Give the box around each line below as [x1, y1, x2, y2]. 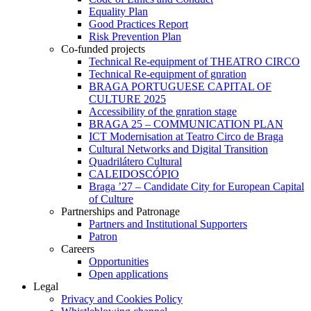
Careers [61, 243, 94, 255]
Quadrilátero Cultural [89, 155, 182, 167]
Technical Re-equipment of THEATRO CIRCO [89, 56, 300, 67]
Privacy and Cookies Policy [61, 293, 183, 305]
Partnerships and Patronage [61, 205, 180, 217]
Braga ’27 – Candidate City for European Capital [89, 180, 304, 192]
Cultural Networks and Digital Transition [89, 143, 268, 155]
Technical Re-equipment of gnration [89, 68, 246, 80]
